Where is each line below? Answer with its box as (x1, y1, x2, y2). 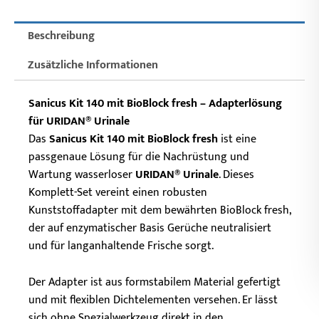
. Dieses (219, 164, 254, 184)
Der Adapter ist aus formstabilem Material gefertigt (28, 272, 281, 292)
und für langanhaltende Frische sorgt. (28, 236, 214, 256)
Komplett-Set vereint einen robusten (28, 182, 207, 202)
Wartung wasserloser (28, 164, 135, 184)
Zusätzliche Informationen (28, 56, 159, 75)
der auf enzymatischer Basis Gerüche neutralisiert (28, 218, 271, 238)
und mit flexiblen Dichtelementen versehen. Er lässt (28, 290, 278, 310)
